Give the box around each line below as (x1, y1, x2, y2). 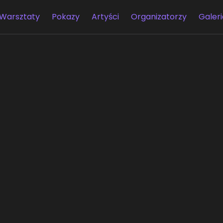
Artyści (92, 11, 119, 22)
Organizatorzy (131, 11, 187, 22)
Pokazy (52, 11, 80, 22)
